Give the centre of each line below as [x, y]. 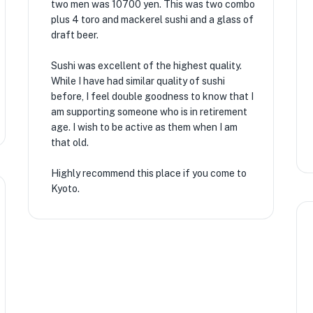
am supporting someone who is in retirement [149, 112]
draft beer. [74, 35]
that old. [70, 143]
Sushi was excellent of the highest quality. [146, 66]
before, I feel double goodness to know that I [152, 96]
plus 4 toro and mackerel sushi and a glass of [152, 20]
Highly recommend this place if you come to [148, 173]
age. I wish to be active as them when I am [144, 127]
